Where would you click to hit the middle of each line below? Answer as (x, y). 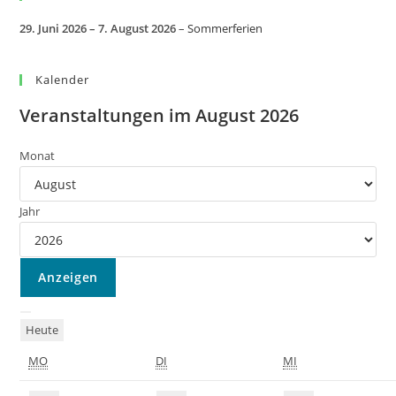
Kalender (63, 80)
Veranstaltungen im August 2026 (160, 115)
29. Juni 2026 (53, 28)
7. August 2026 (137, 28)
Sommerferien (225, 28)
